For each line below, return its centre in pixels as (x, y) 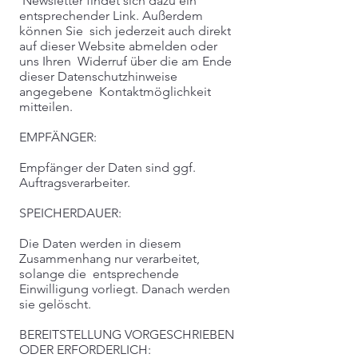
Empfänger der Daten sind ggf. (107, 167)
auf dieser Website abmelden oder (118, 46)
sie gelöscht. (55, 304)
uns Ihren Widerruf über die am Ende (125, 61)
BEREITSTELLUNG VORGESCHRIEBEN (127, 334)
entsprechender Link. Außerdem (111, 16)
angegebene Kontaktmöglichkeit (115, 91)
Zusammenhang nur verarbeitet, (109, 259)
